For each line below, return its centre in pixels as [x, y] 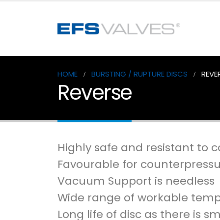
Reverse [95, 93]
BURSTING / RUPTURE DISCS [139, 74]
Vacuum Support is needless [136, 181]
